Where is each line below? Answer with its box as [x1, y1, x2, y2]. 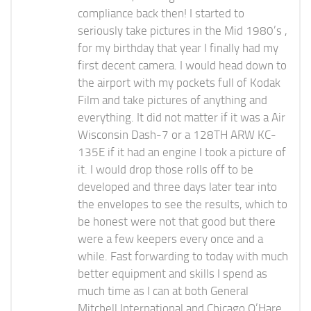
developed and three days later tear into [78, 180, 277, 194]
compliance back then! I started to [78, 6, 244, 21]
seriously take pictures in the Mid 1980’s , [78, 24, 287, 38]
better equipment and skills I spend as [78, 267, 267, 281]
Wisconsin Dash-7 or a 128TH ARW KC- [78, 128, 276, 142]
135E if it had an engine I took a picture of [78, 145, 286, 160]
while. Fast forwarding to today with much [78, 249, 288, 264]
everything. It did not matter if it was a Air [78, 110, 285, 125]
